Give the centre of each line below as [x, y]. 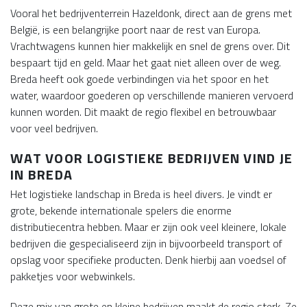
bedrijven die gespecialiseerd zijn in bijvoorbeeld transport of [146, 243]
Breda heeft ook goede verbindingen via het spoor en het [139, 79]
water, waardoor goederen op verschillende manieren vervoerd [152, 95]
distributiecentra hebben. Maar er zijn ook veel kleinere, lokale [148, 227]
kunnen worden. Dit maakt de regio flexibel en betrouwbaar [143, 112]
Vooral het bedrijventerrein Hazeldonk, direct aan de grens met [151, 13]
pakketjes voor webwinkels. [73, 276]
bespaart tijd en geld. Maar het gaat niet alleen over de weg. [146, 62]
